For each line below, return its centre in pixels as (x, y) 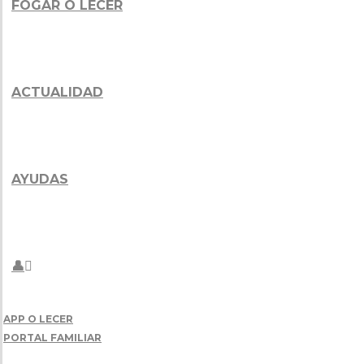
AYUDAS (40, 179)
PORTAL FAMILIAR (52, 338)
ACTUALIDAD (57, 92)
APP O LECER (38, 319)
